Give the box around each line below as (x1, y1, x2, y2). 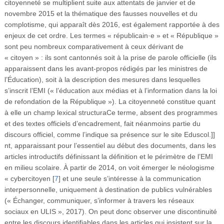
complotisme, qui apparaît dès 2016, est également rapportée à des (4, 20, 219, 28)
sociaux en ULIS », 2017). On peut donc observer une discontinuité (4, 207, 217, 215)
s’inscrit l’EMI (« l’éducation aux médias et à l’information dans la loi (4, 86, 217, 94)
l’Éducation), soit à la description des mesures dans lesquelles (4, 75, 200, 83)
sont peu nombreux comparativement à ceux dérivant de (4, 42, 183, 50)
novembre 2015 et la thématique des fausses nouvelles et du (4, 9, 197, 17)
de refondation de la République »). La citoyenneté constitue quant (4, 97, 215, 105)
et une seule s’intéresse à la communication (60, 174, 201, 182)
